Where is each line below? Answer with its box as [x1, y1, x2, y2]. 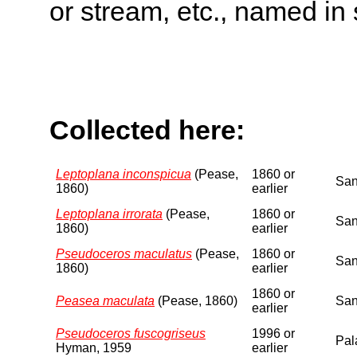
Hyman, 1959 [56, 340, 131, 355]
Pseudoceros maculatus [56, 246, 192, 261]
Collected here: [49, 115, 245, 146]
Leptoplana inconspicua [56, 167, 191, 181]
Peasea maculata [56, 293, 155, 308]
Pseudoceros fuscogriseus [56, 326, 206, 340]
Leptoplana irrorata [56, 206, 163, 221]
